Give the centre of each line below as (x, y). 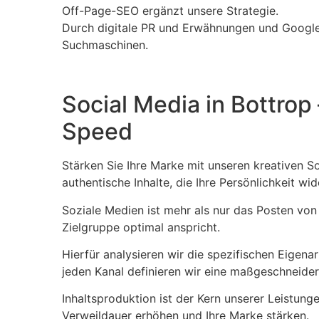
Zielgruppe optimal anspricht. (141, 227)
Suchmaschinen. (105, 45)
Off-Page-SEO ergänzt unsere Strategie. (170, 11)
